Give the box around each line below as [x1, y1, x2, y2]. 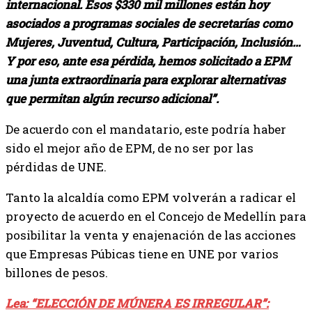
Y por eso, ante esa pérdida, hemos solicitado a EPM [6, 53, 290, 70]
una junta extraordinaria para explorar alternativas [6, 72, 286, 88]
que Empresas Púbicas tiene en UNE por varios [6, 246, 279, 263]
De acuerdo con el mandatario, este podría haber [6, 121, 286, 138]
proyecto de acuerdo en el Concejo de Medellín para [6, 208, 306, 225]
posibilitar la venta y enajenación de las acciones [6, 227, 296, 244]
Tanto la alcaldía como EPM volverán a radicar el [6, 189, 296, 206]
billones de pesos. [6, 265, 108, 281]
